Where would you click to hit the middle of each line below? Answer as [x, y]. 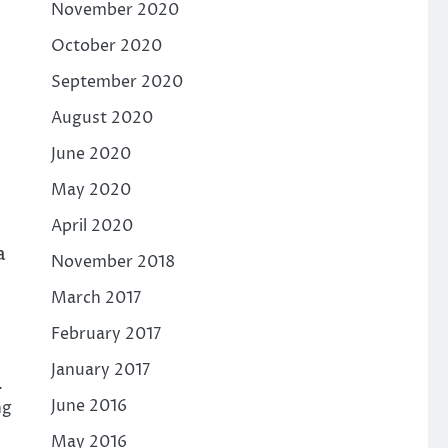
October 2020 [106, 45]
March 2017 [95, 297]
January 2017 [100, 369]
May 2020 [90, 189]
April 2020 [91, 225]
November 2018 [112, 261]
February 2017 [105, 333]
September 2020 [116, 81]
